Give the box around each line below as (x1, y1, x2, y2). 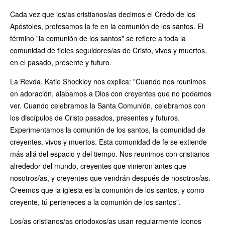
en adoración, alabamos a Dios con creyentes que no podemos (10, 88, 211, 98)
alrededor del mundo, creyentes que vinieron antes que (10, 160, 186, 171)
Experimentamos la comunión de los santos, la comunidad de (10, 124, 205, 135)
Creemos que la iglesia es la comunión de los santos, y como (10, 184, 204, 195)
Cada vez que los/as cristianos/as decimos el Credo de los (10, 9, 195, 19)
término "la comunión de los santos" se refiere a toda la (10, 33, 186, 43)
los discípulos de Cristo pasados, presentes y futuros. (10, 112, 180, 123)
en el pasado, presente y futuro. (10, 57, 111, 67)
